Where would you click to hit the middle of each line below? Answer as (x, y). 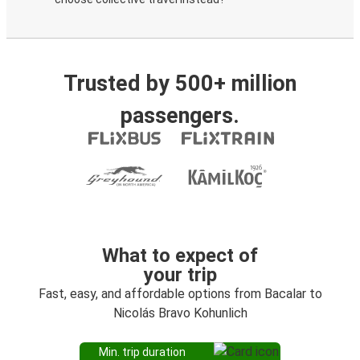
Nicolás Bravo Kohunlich (180, 313)
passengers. (180, 116)
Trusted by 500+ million (180, 84)
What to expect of (180, 256)
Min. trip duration (142, 352)
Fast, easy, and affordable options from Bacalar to (180, 294)
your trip (180, 275)
